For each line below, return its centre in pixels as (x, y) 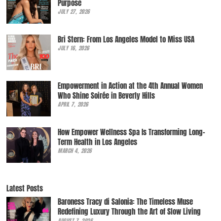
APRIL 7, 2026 (73, 105)
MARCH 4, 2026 (75, 151)
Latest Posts (25, 188)
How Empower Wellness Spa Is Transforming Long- (132, 132)
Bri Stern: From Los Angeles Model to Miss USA (126, 39)
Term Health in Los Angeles (98, 142)
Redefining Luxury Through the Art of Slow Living (129, 212)
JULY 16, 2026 (74, 48)
